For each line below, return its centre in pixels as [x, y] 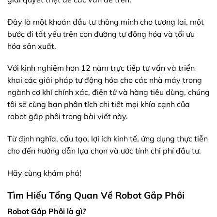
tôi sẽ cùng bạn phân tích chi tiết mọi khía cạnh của [99, 104]
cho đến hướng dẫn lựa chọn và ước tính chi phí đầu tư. [104, 151]
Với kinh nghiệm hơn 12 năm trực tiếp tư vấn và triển [101, 68]
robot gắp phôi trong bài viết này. [68, 116]
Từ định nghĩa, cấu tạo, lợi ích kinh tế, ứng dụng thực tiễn [108, 139]
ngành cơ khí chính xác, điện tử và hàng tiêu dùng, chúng [108, 92]
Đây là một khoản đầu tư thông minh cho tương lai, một [106, 22]
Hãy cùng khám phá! [44, 173]
